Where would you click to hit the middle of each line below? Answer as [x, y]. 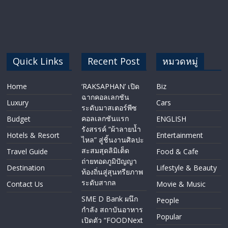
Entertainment [179, 135]
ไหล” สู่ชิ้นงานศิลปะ [113, 140]
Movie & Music [181, 184]
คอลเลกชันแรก [105, 119]
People [167, 201]
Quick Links [38, 61]
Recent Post [114, 61]
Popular [169, 217]
